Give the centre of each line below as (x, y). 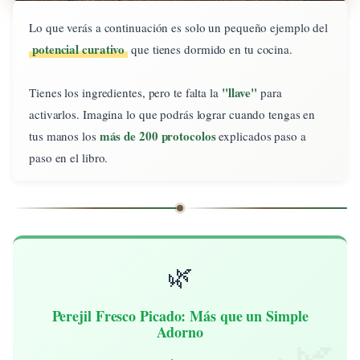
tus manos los (64, 135)
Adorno (180, 331)
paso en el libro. (69, 157)
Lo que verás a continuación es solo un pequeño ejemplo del (179, 27)
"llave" (239, 92)
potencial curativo (79, 49)
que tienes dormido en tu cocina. (210, 49)
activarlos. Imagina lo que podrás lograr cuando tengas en (172, 114)
